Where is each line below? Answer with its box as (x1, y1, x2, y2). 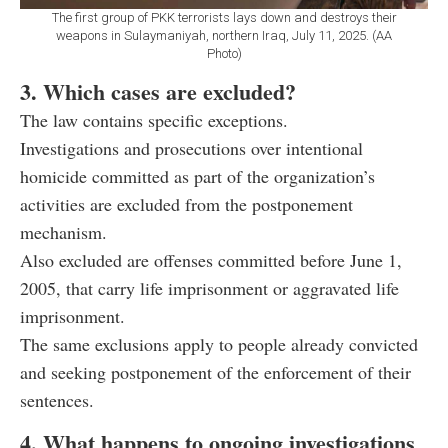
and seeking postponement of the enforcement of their (20, 360, 411, 385)
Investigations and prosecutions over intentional (20, 136, 363, 161)
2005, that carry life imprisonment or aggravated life (20, 276, 399, 301)
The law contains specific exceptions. (20, 108, 288, 133)
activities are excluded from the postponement (20, 192, 353, 217)
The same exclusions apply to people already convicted (20, 332, 418, 357)
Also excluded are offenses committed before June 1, (20, 248, 402, 273)
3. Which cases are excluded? (20, 75, 296, 109)
